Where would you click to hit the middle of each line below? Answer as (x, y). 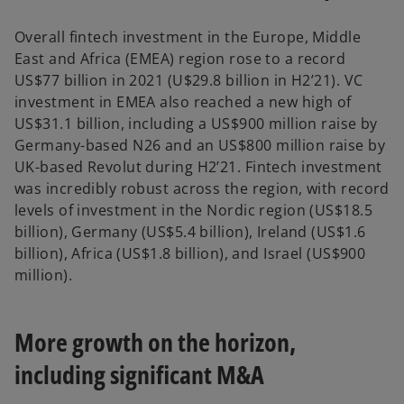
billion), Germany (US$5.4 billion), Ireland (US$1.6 (190, 232)
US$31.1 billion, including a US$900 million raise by (196, 124)
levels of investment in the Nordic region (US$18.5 (194, 211)
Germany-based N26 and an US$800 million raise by (200, 146)
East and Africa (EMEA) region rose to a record (180, 59)
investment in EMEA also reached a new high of (183, 102)
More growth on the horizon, (155, 342)
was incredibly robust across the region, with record (202, 189)
